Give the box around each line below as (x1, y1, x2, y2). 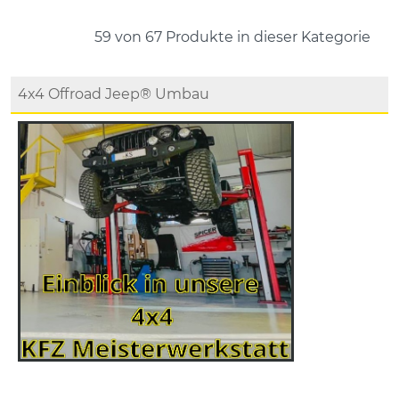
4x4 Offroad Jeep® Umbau (18, 85, 209, 102)
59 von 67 (94, 28, 162, 45)
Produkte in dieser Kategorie (162, 28, 370, 45)
